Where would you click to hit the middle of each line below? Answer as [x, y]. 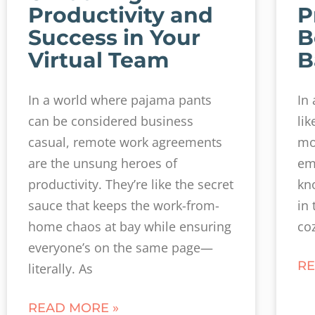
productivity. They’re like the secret [131, 184]
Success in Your [114, 38]
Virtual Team [98, 60]
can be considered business [111, 121]
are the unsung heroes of [103, 163]
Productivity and [121, 15]
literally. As [60, 269]
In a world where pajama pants [120, 100]
